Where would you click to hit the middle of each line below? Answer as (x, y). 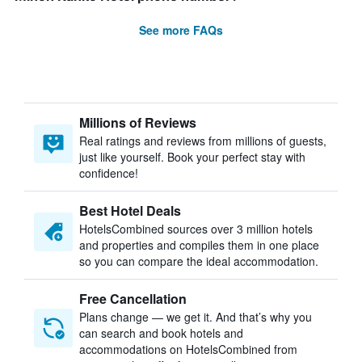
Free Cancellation (133, 299)
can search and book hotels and (161, 333)
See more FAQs (181, 30)
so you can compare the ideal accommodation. (199, 261)
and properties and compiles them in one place (199, 245)
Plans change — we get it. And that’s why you (196, 317)
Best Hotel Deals (130, 210)
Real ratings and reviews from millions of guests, (203, 141)
